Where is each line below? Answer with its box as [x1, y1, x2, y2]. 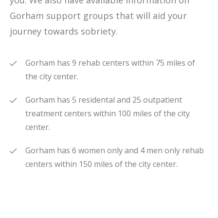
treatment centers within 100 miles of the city [25, 108, 190, 119]
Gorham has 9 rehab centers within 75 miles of [25, 57, 195, 68]
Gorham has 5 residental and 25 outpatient [25, 94, 182, 105]
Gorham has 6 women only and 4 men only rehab [25, 145, 204, 156]
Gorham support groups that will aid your [10, 10, 187, 21]
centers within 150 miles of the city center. [25, 159, 178, 169]
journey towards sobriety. [10, 25, 118, 37]
